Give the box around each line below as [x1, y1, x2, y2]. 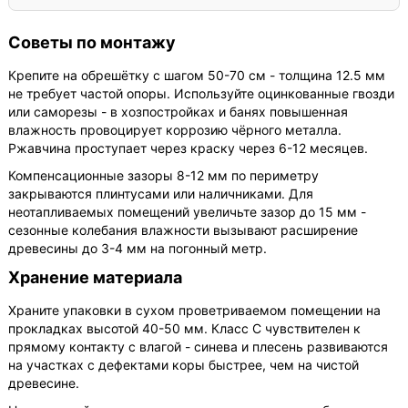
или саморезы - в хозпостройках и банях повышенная [8, 103, 349, 119]
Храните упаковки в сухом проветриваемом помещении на [8, 301, 382, 318]
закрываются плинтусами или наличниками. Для [8, 185, 314, 201]
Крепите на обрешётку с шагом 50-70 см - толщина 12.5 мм [8, 66, 386, 83]
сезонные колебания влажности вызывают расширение [8, 221, 359, 238]
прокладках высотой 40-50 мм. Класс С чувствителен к [8, 320, 362, 336]
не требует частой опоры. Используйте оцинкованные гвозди [8, 85, 395, 101]
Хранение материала [8, 267, 183, 287]
